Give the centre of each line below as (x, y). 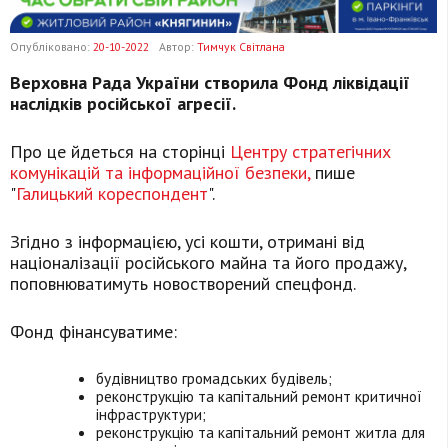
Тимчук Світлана (241, 47)
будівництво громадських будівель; (214, 378)
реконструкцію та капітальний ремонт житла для (261, 432)
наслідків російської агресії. (123, 104)
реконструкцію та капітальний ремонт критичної (259, 396)
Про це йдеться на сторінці (120, 152)
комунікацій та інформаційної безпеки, (160, 173)
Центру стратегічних (310, 152)
